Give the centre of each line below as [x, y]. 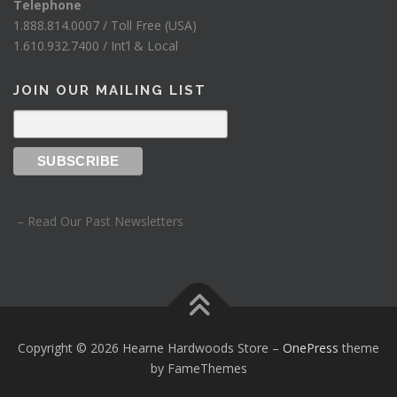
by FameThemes [198, 369]
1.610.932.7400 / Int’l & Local [96, 45]
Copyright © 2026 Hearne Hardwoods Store [145, 348]
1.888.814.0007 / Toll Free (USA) [105, 25]
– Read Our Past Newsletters [98, 221]
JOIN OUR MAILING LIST [110, 90]
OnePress [311, 348]
